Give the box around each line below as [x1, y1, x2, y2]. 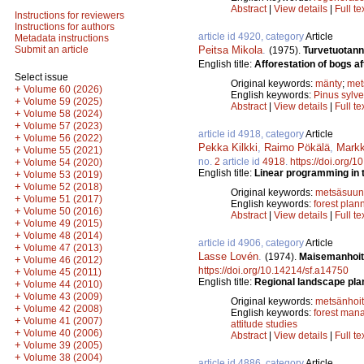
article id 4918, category [198, 128, 305, 140]
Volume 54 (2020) [24, 157, 102, 168]
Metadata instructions [15, 32, 109, 44]
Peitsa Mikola [198, 43, 262, 56]
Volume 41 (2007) [24, 315, 102, 327]
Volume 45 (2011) [24, 266, 102, 278]
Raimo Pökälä [264, 141, 330, 154]
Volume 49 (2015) [24, 218, 102, 229]
